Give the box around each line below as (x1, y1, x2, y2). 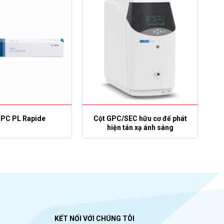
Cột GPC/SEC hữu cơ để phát (93, 114, 187, 122)
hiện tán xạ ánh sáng (106, 123, 173, 131)
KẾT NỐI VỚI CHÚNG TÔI (54, 214, 134, 223)
